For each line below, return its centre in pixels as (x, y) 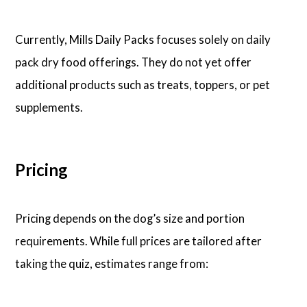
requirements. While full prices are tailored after (139, 241)
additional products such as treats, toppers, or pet (143, 85)
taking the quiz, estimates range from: (112, 263)
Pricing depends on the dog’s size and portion (130, 218)
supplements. (49, 108)
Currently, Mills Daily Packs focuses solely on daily (143, 40)
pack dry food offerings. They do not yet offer (134, 62)
